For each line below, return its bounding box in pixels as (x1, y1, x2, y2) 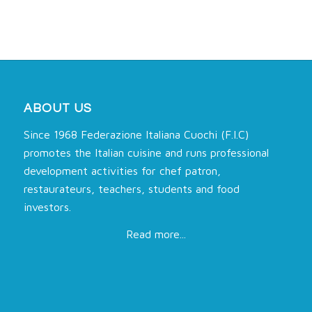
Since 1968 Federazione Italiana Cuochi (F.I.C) (23, 127, 249, 141)
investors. (23, 200, 71, 213)
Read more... (125, 228, 186, 241)
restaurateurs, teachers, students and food (23, 182, 240, 195)
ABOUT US (23, 102, 92, 115)
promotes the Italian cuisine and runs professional (23, 146, 269, 159)
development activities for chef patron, (23, 164, 221, 177)
